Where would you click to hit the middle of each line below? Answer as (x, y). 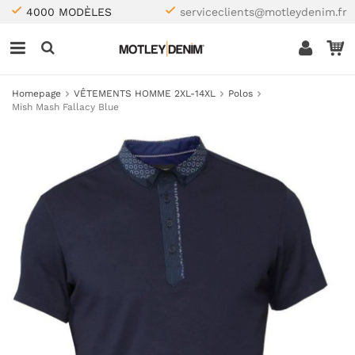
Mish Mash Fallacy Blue (65, 107)
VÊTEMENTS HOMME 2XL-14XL (145, 94)
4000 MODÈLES (69, 12)
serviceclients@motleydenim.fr (263, 12)
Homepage (36, 94)
